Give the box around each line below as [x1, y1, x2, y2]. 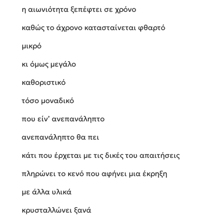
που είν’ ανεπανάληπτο [22, 114, 105, 124]
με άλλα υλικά [22, 187, 72, 197]
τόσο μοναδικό [22, 96, 74, 106]
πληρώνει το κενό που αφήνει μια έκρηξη [22, 169, 167, 179]
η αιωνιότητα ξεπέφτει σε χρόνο [22, 4, 136, 14]
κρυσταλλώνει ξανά [22, 205, 91, 215]
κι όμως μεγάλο [22, 59, 76, 69]
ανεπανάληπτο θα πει [22, 132, 99, 142]
